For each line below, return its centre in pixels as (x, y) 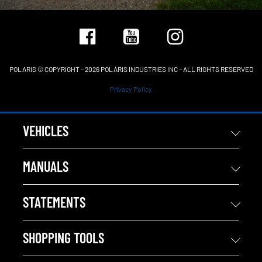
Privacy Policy (131, 89)
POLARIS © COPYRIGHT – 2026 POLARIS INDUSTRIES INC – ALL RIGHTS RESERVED (131, 69)
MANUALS (46, 166)
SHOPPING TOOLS (63, 237)
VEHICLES (46, 130)
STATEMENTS (54, 202)
